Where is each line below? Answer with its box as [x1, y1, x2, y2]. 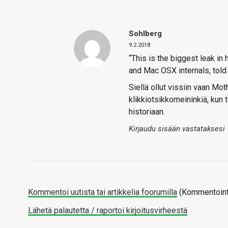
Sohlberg [129, 29, 162, 38]
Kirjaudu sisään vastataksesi [129, 124, 225, 133]
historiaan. [129, 107, 165, 117]
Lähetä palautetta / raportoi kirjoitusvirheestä [28, 206, 187, 215]
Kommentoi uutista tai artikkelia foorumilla [28, 187, 177, 197]
